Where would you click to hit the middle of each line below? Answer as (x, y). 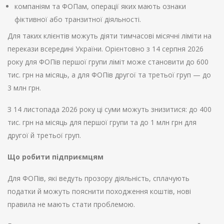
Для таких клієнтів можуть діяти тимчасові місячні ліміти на (109, 36)
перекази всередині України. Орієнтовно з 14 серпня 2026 (105, 49)
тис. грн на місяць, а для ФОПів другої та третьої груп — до (109, 75)
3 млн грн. (24, 88)
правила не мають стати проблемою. (71, 204)
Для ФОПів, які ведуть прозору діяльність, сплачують (98, 178)
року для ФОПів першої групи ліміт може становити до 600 (108, 62)
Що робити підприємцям (55, 157)
